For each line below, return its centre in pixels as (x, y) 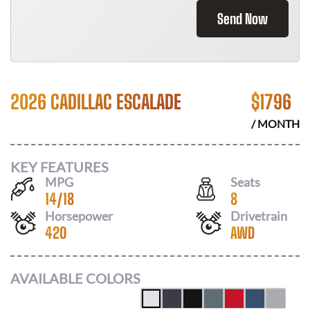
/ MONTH (275, 124)
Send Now (243, 19)
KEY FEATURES (60, 166)
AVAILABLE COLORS (75, 278)
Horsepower (79, 216)
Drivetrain (259, 216)
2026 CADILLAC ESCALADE (96, 102)
